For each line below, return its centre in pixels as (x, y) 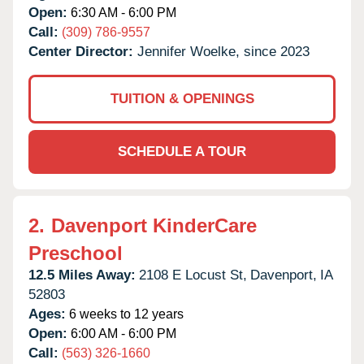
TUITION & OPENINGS (182, 98)
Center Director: (83, 51)
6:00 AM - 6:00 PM (122, 333)
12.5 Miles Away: (82, 275)
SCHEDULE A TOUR (182, 151)
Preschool (76, 253)
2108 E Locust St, (193, 275)
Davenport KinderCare (154, 225)
